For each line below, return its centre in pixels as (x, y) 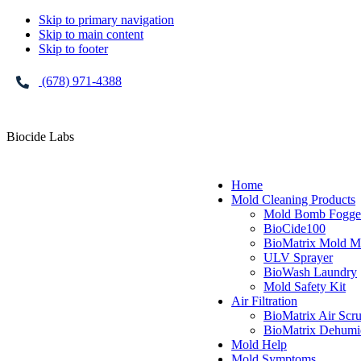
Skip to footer (73, 49)
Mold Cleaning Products (294, 199)
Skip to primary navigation (106, 20)
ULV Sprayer (299, 257)
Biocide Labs (40, 137)
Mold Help (259, 344)
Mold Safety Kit (305, 286)
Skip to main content (91, 34)
